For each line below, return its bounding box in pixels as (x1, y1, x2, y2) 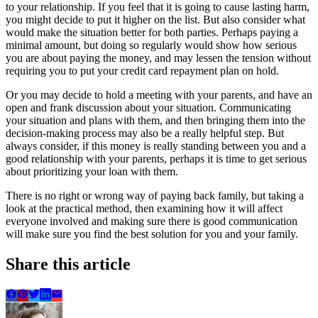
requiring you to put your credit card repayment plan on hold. (6, 65, 279, 77)
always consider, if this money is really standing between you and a (6, 140, 306, 153)
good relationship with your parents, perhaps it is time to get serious (6, 153, 307, 165)
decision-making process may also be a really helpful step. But (6, 127, 284, 140)
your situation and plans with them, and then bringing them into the (6, 114, 305, 127)
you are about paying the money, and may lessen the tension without (6, 52, 311, 65)
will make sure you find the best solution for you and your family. (6, 228, 298, 241)
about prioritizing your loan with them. (6, 165, 178, 178)
